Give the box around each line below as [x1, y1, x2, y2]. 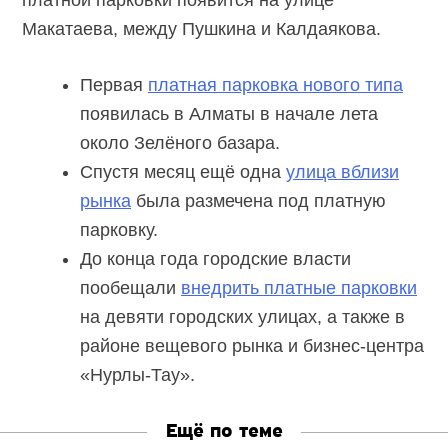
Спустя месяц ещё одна [80, 162, 286, 183]
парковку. [80, 220, 158, 241]
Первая [80, 75, 148, 96]
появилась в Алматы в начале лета [80, 104, 378, 125]
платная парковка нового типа [148, 75, 403, 96]
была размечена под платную [131, 191, 386, 212]
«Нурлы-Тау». [80, 365, 195, 386]
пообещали [80, 278, 181, 299]
